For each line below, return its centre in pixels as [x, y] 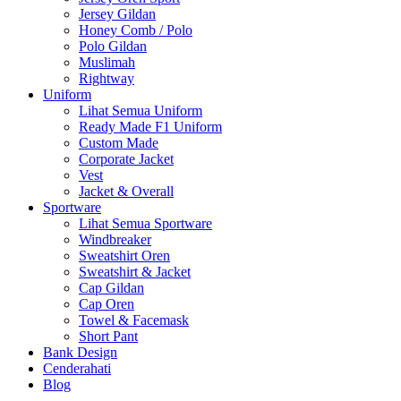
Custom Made [119, 142]
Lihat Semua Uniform [141, 110]
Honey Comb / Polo [136, 30]
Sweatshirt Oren [124, 255]
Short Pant [108, 336]
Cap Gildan [111, 287]
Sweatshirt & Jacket [135, 271]
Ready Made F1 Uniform [150, 126]
